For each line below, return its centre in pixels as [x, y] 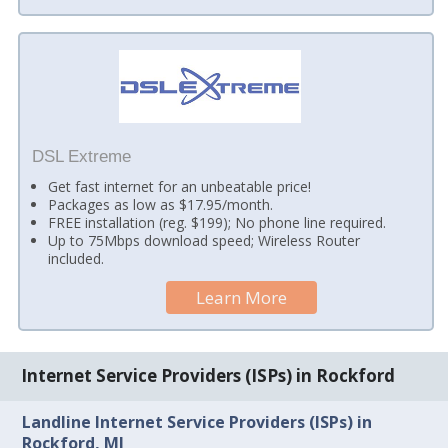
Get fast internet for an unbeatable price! [180, 187]
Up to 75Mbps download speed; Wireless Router [204, 241]
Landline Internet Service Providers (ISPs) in [197, 421]
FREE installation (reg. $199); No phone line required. [217, 223]
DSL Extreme [81, 157]
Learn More [242, 297]
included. [76, 259]
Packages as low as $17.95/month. [161, 205]
